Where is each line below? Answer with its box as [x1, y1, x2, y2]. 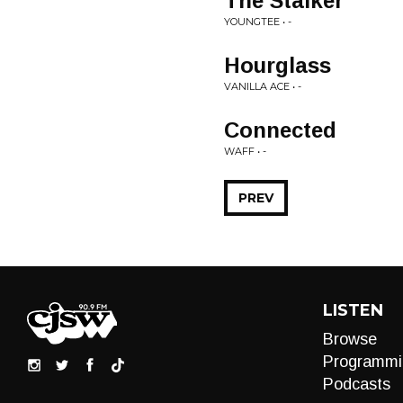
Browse [322, 330, 377, 348]
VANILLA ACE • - [224, 80, 301, 93]
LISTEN [322, 300, 383, 320]
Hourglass [224, 53, 331, 77]
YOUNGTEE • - [224, 15, 291, 28]
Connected [224, 118, 336, 142]
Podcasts [322, 375, 390, 393]
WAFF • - [224, 145, 266, 157]
